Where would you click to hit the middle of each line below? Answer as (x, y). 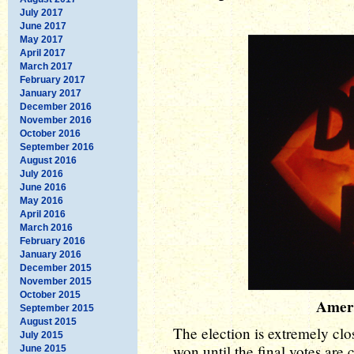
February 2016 (53, 241)
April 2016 (43, 214)
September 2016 (57, 147)
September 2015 (57, 308)
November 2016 (56, 120)
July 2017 (41, 12)
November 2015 (56, 281)
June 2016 (43, 187)
